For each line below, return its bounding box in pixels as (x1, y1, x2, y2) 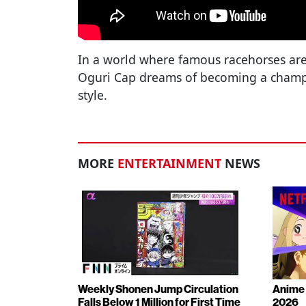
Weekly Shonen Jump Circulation (78, 282, 238, 296)
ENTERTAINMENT (117, 155, 221, 172)
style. (78, 87, 107, 104)
